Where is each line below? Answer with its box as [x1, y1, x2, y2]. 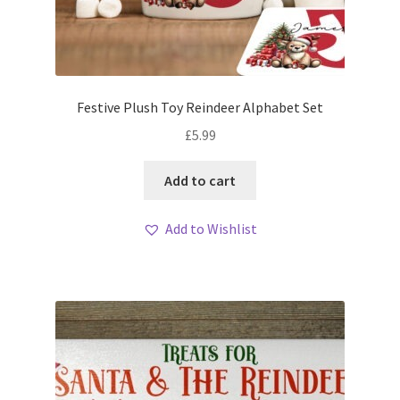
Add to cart [164, 171, 236, 189]
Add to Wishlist [165, 220, 257, 238]
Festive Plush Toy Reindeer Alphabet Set [77, 98, 323, 117]
